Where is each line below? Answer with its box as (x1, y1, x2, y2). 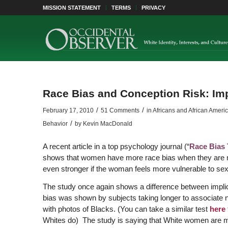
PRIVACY (141, 5, 165, 11)
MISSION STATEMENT (42, 5, 101, 11)
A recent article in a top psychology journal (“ (42, 141, 189, 151)
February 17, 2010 (42, 107, 94, 114)
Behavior (42, 120, 68, 127)
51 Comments (100, 107, 139, 114)
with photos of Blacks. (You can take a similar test (42, 204, 208, 213)
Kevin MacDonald (82, 120, 132, 127)
